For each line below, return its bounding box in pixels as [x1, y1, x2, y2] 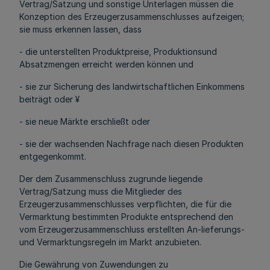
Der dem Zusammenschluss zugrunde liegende [19, 174, 202, 184]
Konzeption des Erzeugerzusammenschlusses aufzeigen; [19, 11, 244, 22]
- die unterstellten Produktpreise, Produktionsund [19, 46, 217, 57]
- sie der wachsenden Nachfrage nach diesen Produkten [19, 139, 243, 149]
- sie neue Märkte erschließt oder [19, 116, 150, 127]
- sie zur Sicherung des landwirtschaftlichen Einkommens [19, 81, 245, 92]
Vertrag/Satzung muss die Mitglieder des [19, 186, 182, 196]
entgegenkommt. [19, 151, 86, 162]
